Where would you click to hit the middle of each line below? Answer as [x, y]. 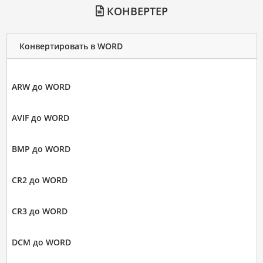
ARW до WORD [41, 87]
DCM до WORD [41, 242]
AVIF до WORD [40, 118]
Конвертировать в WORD [71, 46]
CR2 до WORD [39, 180]
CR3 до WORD [39, 211]
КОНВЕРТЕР [136, 11]
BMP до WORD [41, 149]
